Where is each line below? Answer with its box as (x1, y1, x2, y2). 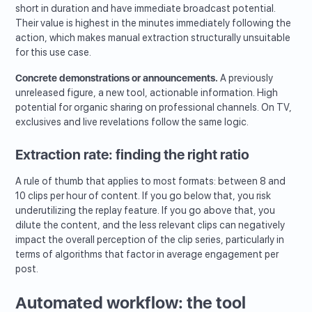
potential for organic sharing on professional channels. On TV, (15, 102, 292, 114)
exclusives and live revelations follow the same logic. (15, 116, 249, 128)
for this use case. (15, 47, 92, 58)
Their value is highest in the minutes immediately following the (15, 17, 292, 29)
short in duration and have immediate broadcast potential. (15, 3, 276, 15)
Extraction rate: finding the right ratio (15, 146, 250, 164)
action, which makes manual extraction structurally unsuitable (15, 32, 291, 44)
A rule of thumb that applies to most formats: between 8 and (15, 175, 286, 187)
